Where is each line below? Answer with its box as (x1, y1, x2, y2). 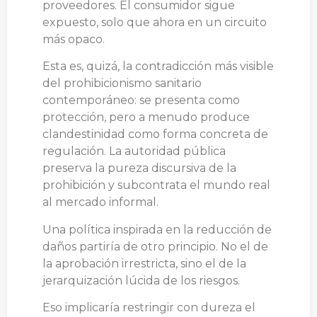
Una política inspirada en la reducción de (42, 222, 272, 236)
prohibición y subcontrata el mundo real (42, 178, 270, 192)
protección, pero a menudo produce (42, 110, 250, 125)
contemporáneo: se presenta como (42, 93, 240, 108)
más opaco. (42, 32, 105, 46)
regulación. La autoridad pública (42, 144, 226, 158)
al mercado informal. (42, 195, 158, 209)
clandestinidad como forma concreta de (42, 127, 268, 142)
